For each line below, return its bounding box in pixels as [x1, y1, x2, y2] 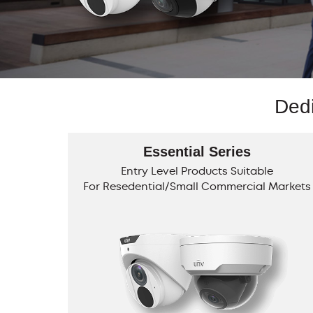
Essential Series [143, 144, 251, 159]
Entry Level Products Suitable [120, 163, 273, 178]
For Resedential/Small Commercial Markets [82, 179, 311, 194]
